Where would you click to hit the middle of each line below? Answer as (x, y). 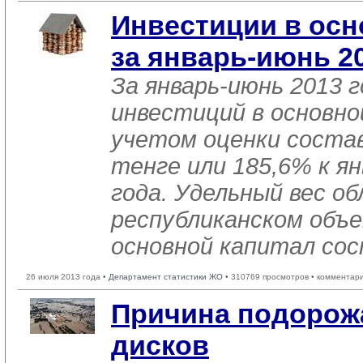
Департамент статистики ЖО (166, 277)
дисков (160, 345)
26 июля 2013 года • (67, 277)
